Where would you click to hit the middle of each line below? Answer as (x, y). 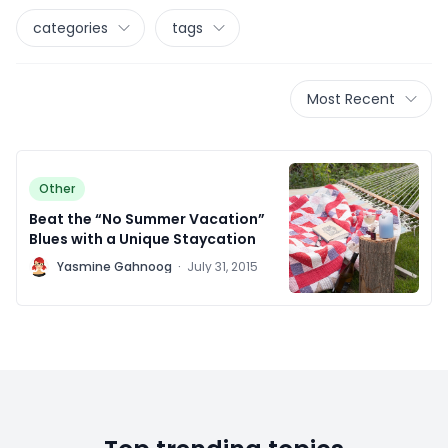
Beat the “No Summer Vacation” (147, 219)
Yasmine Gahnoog (114, 267)
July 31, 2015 (222, 267)
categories (70, 28)
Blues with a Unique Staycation (142, 239)
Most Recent (351, 99)
